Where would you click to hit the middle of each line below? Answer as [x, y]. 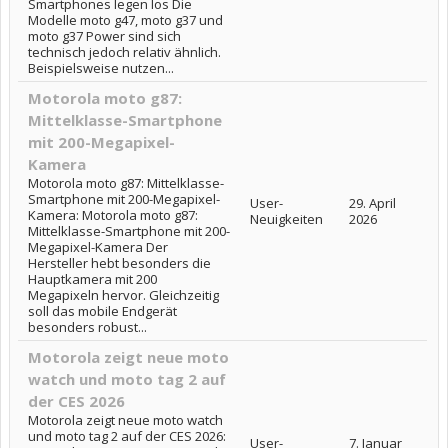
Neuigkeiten [286, 219]
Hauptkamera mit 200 [92, 279]
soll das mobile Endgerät [102, 311]
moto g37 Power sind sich [104, 36]
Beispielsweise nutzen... [101, 68]
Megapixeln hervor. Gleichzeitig [123, 295]
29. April [372, 203]
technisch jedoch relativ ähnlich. [124, 52]
